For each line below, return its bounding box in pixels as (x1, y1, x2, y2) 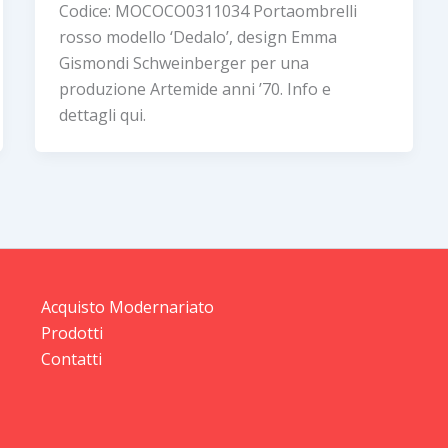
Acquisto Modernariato (40, 296, 214, 319)
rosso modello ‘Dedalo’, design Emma (58, 26, 337, 49)
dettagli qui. (58, 104, 146, 127)
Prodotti (40, 322, 103, 345)
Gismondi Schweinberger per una (58, 52, 309, 75)
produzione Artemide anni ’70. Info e (58, 78, 331, 101)
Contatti (40, 348, 102, 371)
